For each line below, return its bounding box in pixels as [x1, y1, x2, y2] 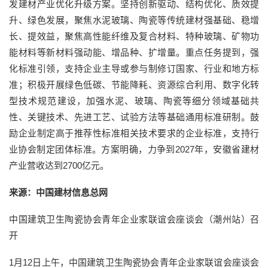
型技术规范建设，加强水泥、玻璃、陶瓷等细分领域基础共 [9, 95, 259, 106]
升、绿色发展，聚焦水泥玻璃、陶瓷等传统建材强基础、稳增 [9, 14, 259, 25]
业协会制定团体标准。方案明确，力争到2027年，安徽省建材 [9, 144, 259, 154]
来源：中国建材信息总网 [9, 187, 108, 197]
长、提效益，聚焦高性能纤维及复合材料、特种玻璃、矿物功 [9, 31, 259, 41]
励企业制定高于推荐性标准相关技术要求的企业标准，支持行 [9, 127, 259, 138]
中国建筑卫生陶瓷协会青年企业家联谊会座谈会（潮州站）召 [9, 214, 259, 224]
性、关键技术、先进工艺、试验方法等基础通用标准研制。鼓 [9, 111, 259, 122]
